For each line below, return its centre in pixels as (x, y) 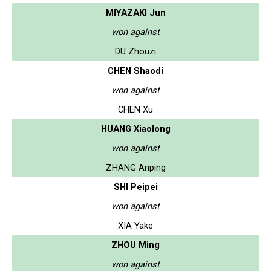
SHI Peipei (135, 187)
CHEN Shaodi (135, 70)
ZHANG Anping (135, 167)
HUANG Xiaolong (135, 129)
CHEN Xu (135, 109)
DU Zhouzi (135, 51)
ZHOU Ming (135, 245)
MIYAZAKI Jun (135, 12)
